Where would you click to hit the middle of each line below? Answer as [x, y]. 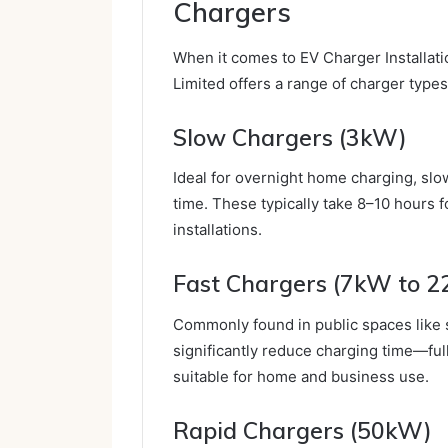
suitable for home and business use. [301, 376]
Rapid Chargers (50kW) [302, 430]
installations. [217, 230]
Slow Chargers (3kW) [290, 137]
